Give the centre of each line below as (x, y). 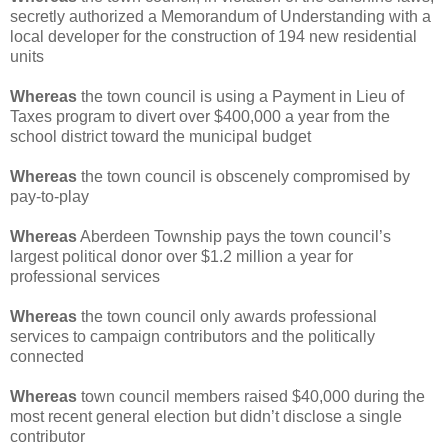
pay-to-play (49, 196)
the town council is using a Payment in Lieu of (240, 96)
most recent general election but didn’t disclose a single (206, 416)
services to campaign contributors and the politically (192, 336)
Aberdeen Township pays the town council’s (234, 236)
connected (47, 356)
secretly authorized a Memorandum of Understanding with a (220, 16)
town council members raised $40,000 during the (251, 396)
